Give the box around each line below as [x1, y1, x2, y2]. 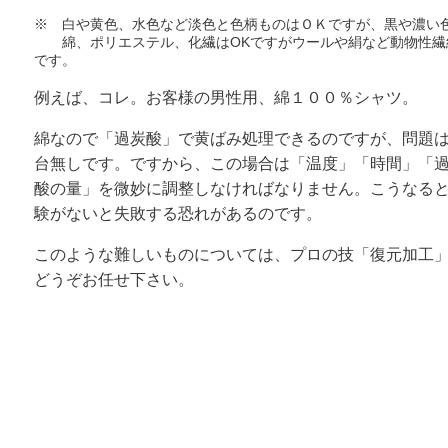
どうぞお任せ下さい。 [34, 270, 194, 288]
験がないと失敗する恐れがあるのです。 [34, 204, 322, 222]
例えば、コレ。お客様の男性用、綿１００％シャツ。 [34, 88, 418, 106]
